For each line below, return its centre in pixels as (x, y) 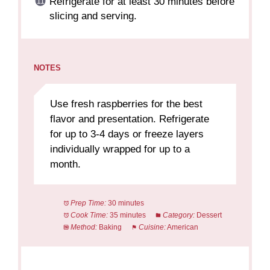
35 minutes (127, 215)
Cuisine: (152, 228)
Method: (83, 228)
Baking (110, 228)
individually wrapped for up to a (120, 149)
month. (65, 164)
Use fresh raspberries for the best (126, 104)
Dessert (209, 215)
